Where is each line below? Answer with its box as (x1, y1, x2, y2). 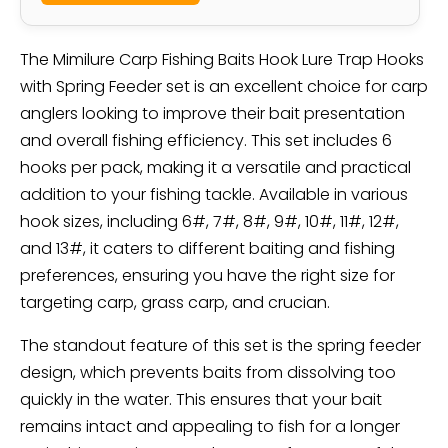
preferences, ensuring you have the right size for (20, 263, 395, 287)
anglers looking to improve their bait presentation (20, 101, 405, 125)
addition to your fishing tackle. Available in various (20, 182, 408, 206)
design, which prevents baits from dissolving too (20, 360, 396, 384)
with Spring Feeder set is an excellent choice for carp (20, 74, 428, 98)
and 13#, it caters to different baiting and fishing (20, 236, 395, 260)
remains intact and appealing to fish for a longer (20, 414, 400, 438)
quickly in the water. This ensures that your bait (20, 387, 382, 411)
